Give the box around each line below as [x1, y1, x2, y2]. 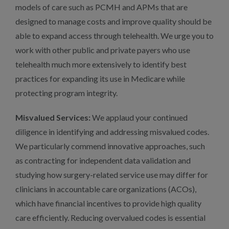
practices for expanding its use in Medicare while [15, 74, 185, 83]
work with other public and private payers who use [15, 45, 190, 55]
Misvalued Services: [15, 112, 90, 122]
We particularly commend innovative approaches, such [15, 141, 205, 151]
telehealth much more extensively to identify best [15, 59, 187, 69]
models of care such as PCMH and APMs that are [15, 2, 188, 12]
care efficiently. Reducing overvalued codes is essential [15, 213, 205, 222]
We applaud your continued [90, 112, 188, 122]
